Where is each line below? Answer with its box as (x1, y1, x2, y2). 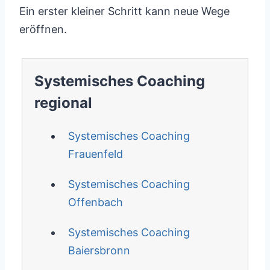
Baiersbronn (67, 244, 130, 257)
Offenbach (67, 196, 123, 209)
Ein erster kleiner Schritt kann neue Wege (19, 5, 230, 17)
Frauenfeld (67, 148, 123, 160)
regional (34, 94, 92, 111)
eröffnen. (19, 23, 67, 36)
